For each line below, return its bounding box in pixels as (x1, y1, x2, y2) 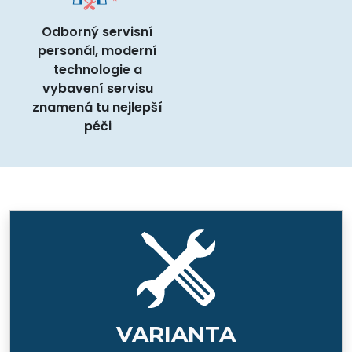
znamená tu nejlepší (32, 97, 163, 116)
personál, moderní (38, 41, 157, 60)
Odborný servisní (42, 22, 153, 41)
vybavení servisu (42, 79, 153, 97)
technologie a (53, 60, 142, 79)
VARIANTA (116, 320, 236, 347)
